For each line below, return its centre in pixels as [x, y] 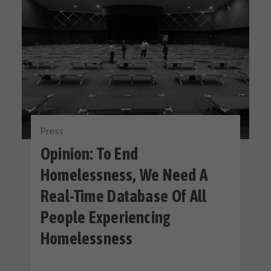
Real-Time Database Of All [124, 196]
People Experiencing [106, 217]
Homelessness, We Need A [124, 175]
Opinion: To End [89, 154]
